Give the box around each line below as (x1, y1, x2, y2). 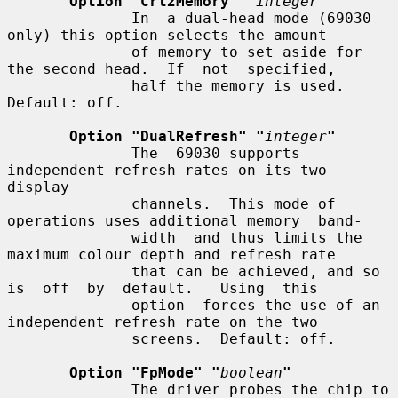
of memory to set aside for (7, 43, 131, 60)
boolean (220, 363, 283, 381)
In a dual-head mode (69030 (7, 9, 131, 27)
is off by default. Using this (7, 279, 318, 297)
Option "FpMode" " (69, 363, 220, 381)
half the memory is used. (7, 76, 131, 94)
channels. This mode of (7, 195, 131, 212)
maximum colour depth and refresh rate (7, 245, 336, 263)
